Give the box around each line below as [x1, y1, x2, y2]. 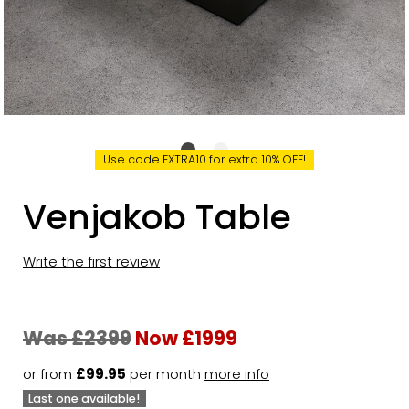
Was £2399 [23, 325, 131, 351]
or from [23, 364, 76, 383]
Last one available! [28, 391, 141, 407]
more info [204, 364, 269, 383]
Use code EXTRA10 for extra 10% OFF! [103, 152, 306, 168]
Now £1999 [135, 325, 237, 351]
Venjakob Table [23, 194, 291, 241]
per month [126, 364, 204, 383]
